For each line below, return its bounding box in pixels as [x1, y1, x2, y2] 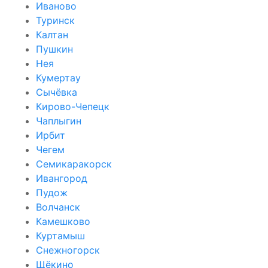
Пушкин [36, 42, 73, 55]
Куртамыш [36, 229, 85, 242]
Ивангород [36, 172, 87, 184]
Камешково [36, 215, 90, 227]
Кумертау [36, 71, 81, 84]
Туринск [36, 14, 75, 26]
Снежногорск [36, 243, 100, 256]
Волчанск [36, 200, 80, 213]
